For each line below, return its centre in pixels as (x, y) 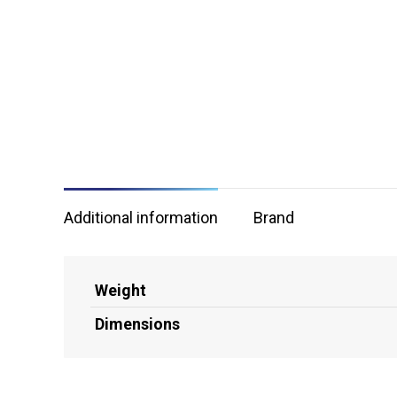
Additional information (141, 218)
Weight (121, 291)
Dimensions (137, 324)
